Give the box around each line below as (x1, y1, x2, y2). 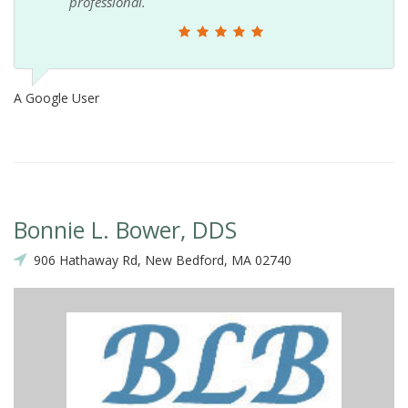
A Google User (14, 89, 99, 107)
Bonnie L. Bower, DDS (14, 214, 237, 246)
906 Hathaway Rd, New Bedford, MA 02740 (26, 251, 291, 270)
